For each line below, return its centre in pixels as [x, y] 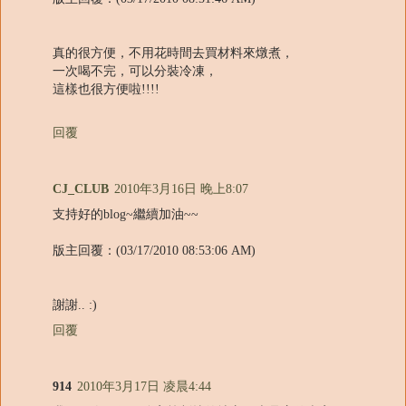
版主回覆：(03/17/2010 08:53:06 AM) [154, 250]
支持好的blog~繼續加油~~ [126, 213]
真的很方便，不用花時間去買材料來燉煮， [173, 52]
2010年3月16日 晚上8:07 [181, 188]
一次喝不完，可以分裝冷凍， [135, 70]
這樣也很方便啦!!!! [106, 88]
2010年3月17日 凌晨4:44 [144, 386]
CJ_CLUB [81, 188]
